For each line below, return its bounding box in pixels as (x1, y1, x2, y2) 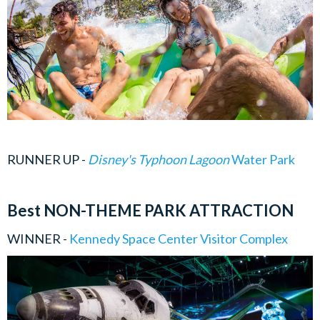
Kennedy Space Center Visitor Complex (69, 231, 288, 247)
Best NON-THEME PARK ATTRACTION (7, 201, 296, 221)
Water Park (231, 151, 297, 168)
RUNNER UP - (7, 151, 88, 168)
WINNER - (7, 231, 69, 247)
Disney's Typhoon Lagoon (88, 151, 231, 168)
